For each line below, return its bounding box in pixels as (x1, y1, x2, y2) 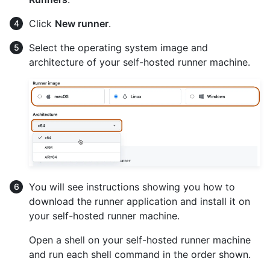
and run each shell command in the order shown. (29, 248, 251, 260)
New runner (55, 17, 108, 30)
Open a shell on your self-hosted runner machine (29, 233, 251, 246)
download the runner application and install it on (29, 195, 250, 207)
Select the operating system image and (29, 41, 208, 54)
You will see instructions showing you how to (29, 180, 235, 193)
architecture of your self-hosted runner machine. (29, 55, 250, 68)
